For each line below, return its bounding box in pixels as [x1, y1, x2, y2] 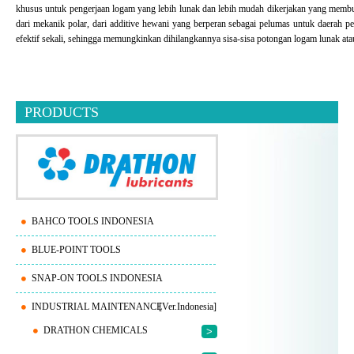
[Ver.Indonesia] [159, 300, 217, 312]
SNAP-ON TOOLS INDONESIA [32, 272, 163, 284]
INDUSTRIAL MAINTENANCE [32, 300, 162, 312]
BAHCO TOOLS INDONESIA [32, 215, 154, 227]
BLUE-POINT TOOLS [32, 243, 121, 255]
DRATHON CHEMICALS [43, 324, 148, 336]
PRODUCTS [24, 104, 99, 121]
